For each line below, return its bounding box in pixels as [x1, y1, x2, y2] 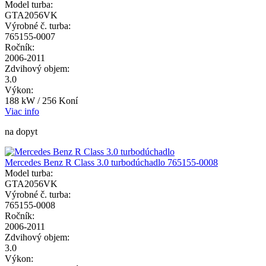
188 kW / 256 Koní [5, 96, 78, 106]
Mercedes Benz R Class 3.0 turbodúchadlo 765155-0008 [5, 157, 218, 168]
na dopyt [5, 126, 37, 137]
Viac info [5, 106, 39, 117]
